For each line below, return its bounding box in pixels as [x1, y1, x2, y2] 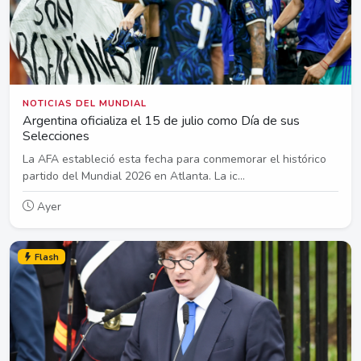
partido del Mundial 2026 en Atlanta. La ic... [23, 168, 245, 184]
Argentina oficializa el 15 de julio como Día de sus [23, 111, 300, 130]
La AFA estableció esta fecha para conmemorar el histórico [23, 151, 326, 167]
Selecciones [23, 127, 89, 145]
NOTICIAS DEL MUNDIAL [23, 97, 147, 110]
